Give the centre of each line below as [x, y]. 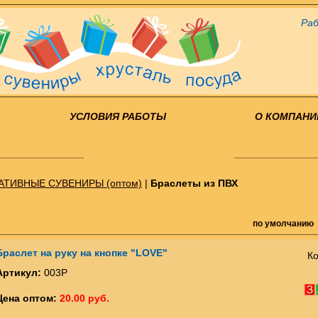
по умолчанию [283, 224]
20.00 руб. [84, 298]
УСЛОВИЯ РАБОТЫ [118, 117]
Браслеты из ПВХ [194, 183]
